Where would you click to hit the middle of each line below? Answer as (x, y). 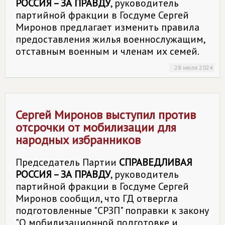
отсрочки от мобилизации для (96, 127)
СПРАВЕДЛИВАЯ (156, 162)
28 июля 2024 (194, 68)
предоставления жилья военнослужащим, (110, 39)
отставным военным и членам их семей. (107, 51)
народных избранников (78, 140)
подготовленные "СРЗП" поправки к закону (112, 210)
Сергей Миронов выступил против (106, 115)
